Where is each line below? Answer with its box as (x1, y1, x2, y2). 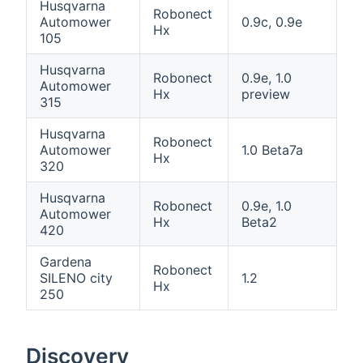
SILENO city (40, 270, 113, 287)
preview (241, 86, 290, 103)
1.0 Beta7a (241, 142, 303, 159)
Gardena (40, 254, 92, 271)
